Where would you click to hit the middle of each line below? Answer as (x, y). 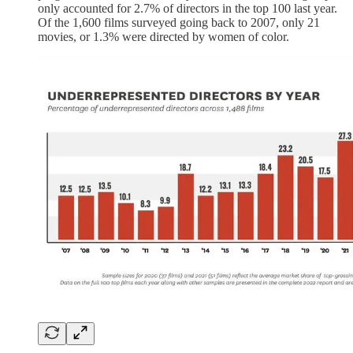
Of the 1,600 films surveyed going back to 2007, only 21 (179, 23)
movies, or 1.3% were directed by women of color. (163, 37)
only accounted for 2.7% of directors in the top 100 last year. (188, 9)
